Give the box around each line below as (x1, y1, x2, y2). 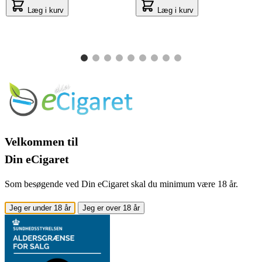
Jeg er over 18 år (82, 204, 140, 213)
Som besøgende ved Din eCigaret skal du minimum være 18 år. (5, 179, 238, 189)
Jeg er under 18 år (9, 204, 71, 213)
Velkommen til (5, 135, 78, 148)
